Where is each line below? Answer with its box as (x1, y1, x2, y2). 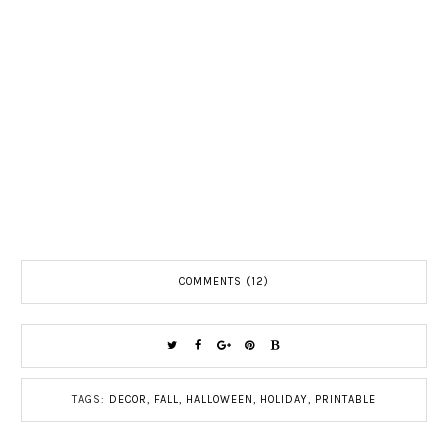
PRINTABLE (315, 393, 376, 407)
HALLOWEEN (186, 393, 253, 407)
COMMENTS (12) (179, 275, 269, 289)
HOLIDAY (260, 393, 308, 407)
